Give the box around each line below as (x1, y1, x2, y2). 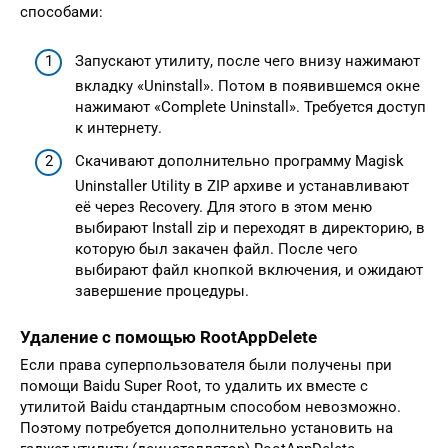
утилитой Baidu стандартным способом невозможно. (20, 398, 401, 417)
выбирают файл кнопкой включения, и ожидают (75, 261, 423, 279)
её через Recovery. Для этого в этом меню (75, 198, 372, 216)
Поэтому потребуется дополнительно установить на (20, 419, 393, 438)
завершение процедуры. (75, 282, 249, 300)
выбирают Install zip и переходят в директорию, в (75, 219, 425, 237)
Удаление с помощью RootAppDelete (20, 328, 317, 347)
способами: (20, 3, 103, 21)
